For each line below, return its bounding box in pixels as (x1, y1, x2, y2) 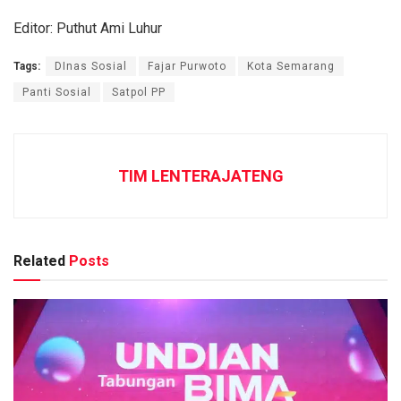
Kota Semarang (247, 60, 335, 73)
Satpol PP (112, 86, 166, 99)
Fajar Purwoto (148, 60, 226, 73)
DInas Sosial (55, 60, 127, 73)
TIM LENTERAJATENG (117, 166, 284, 186)
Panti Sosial (22, 86, 91, 99)
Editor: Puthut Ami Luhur (13, 20, 162, 38)
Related (13, 252, 65, 270)
